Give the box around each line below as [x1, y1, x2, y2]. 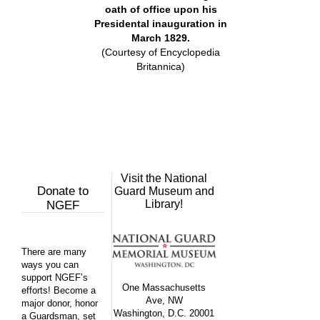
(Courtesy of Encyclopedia [101, 46, 221, 59]
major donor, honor [21, 298, 98, 309]
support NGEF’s [21, 272, 88, 284]
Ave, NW [145, 295, 183, 306]
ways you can [21, 259, 79, 271]
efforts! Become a [21, 285, 96, 296]
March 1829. [131, 32, 191, 44]
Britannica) [136, 61, 186, 73]
